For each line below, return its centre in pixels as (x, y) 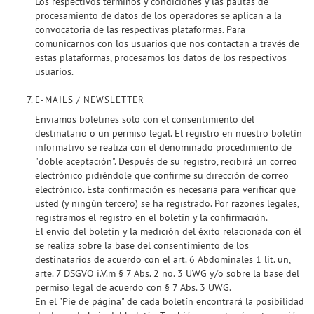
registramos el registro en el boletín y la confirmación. (151, 217)
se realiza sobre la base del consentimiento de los (142, 245)
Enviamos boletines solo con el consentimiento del (145, 119)
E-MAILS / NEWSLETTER (90, 100)
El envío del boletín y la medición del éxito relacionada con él (168, 231)
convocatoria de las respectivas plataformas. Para (140, 29)
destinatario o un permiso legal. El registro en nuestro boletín (169, 133)
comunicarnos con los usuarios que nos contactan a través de (167, 43)
